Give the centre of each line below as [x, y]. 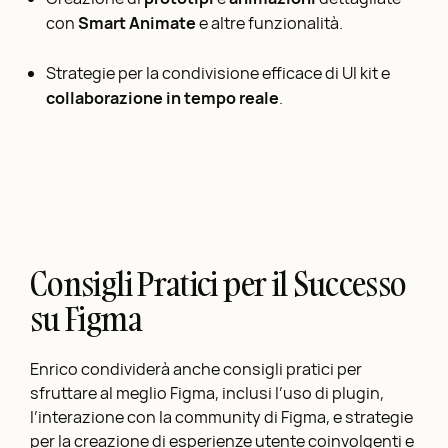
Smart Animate [137, 23]
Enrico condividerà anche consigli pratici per [196, 369]
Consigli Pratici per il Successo [218, 284]
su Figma [86, 319]
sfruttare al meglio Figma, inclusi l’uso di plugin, [207, 393]
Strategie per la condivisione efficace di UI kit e [218, 73]
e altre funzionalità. [270, 23]
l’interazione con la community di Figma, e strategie [221, 417]
